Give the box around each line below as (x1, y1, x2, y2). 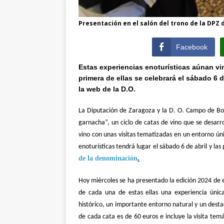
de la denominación (78, 154, 137, 162)
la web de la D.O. (78, 84, 135, 93)
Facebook (176, 42, 208, 51)
